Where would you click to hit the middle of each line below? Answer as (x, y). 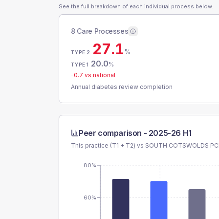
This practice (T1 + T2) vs (108, 145)
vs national (99, 75)
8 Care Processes (100, 31)
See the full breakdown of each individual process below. (136, 6)
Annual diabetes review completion (122, 87)
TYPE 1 (80, 65)
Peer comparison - (114, 133)
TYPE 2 (81, 52)
